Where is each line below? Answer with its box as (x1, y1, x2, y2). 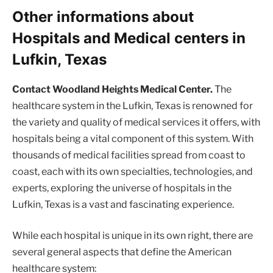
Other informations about (12, 7, 194, 26)
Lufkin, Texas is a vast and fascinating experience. (12, 198, 234, 210)
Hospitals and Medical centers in (12, 29, 246, 47)
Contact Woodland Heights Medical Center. (12, 83, 213, 95)
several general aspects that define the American (12, 246, 232, 258)
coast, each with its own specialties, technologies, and (12, 165, 253, 177)
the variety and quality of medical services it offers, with (12, 116, 260, 128)
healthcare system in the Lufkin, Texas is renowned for (12, 99, 253, 112)
